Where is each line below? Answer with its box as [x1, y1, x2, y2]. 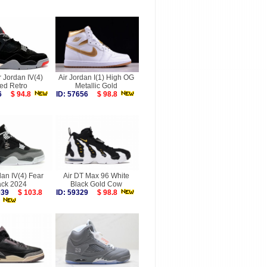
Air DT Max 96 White [63, 172, 129, 180]
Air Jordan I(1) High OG [58, 73, 134, 82]
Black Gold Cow [70, 180, 122, 188]
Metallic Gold [74, 82, 117, 90]
